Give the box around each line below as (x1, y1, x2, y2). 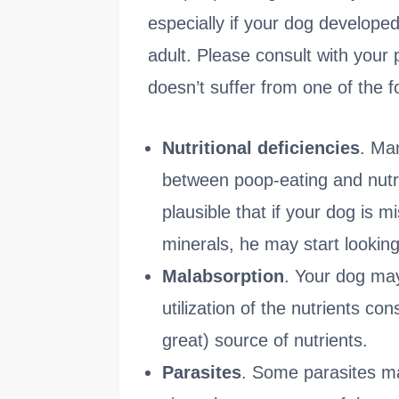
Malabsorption (162, 266, 284, 287)
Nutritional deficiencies (162, 138, 360, 159)
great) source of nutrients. (162, 330, 368, 351)
